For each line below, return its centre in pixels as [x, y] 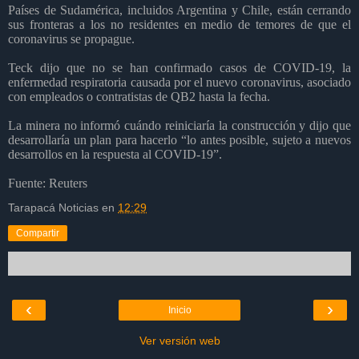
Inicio [179, 310]
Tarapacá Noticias [53, 207]
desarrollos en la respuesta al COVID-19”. [115, 154]
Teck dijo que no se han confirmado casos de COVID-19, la [179, 67]
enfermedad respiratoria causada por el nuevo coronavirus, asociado [179, 82]
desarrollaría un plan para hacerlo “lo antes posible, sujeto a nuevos [179, 139]
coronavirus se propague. [71, 38]
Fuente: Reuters [48, 183]
